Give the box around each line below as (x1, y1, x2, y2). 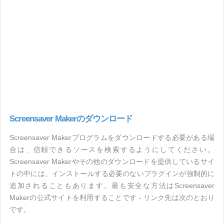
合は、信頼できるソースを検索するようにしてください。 (9, 145, 214, 153)
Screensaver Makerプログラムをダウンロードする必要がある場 (9, 133, 214, 141)
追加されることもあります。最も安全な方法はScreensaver (9, 181, 214, 189)
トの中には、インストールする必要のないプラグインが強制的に (9, 169, 214, 177)
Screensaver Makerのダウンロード (9, 114, 132, 123)
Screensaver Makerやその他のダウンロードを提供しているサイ (9, 157, 214, 165)
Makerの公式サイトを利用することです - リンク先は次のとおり (9, 193, 214, 201)
